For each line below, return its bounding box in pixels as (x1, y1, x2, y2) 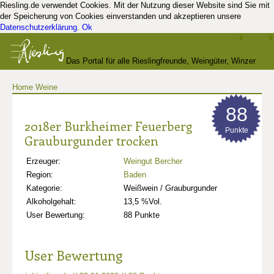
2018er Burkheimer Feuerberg (24, 117, 192, 134)
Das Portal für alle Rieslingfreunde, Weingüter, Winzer (66, 56, 256, 65)
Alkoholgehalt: (26, 197, 76, 206)
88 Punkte (124, 210, 160, 220)
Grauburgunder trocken (24, 132, 158, 149)
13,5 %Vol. (124, 197, 162, 206)
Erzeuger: (26, 157, 61, 166)
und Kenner (117, 93, 157, 102)
